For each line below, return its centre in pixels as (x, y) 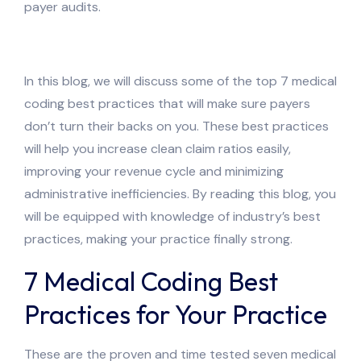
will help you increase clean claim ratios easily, (158, 148)
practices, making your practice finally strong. (158, 239)
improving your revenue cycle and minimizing (154, 171)
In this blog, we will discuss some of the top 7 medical (180, 81)
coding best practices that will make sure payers (167, 103)
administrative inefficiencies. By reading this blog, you (180, 193)
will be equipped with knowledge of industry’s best (172, 216)
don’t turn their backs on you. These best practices (176, 126)
